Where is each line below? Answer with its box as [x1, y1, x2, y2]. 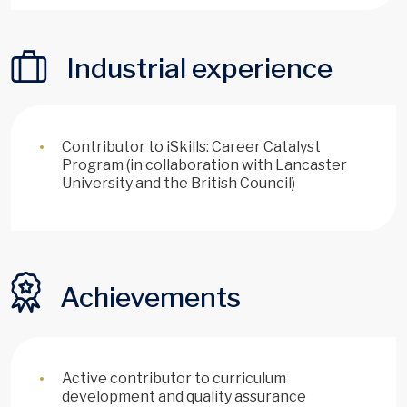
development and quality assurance [62, 387, 306, 405]
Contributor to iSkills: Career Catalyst [62, 137, 321, 155]
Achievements [55, 280, 241, 313]
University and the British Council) [62, 174, 295, 192]
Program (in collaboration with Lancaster [62, 155, 347, 174]
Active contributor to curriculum [62, 369, 286, 387]
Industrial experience [61, 51, 333, 84]
